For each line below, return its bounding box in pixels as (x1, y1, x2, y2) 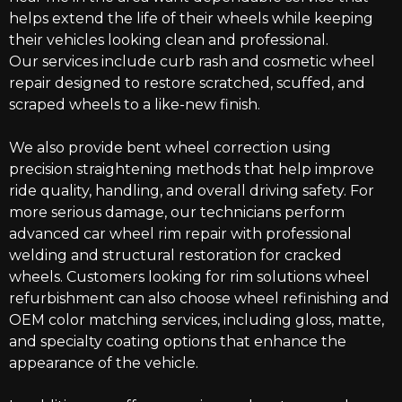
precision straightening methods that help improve (9, 161, 374, 179)
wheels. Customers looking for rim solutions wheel (9, 268, 370, 286)
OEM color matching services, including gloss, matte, (9, 311, 384, 329)
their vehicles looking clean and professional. (9, 31, 328, 49)
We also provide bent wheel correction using (9, 139, 331, 157)
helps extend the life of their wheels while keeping (9, 10, 373, 28)
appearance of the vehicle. (9, 354, 198, 372)
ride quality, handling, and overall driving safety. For (9, 182, 374, 200)
